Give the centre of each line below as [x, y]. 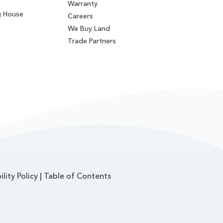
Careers [81, 16]
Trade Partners [92, 41]
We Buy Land [89, 28]
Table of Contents [77, 176]
